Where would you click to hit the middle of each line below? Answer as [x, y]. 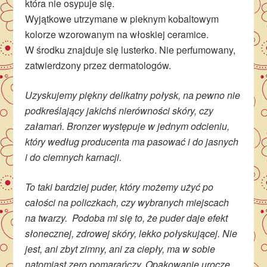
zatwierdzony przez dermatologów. [98, 66]
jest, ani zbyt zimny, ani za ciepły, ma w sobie [120, 249]
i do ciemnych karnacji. [75, 157]
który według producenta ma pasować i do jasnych [132, 142]
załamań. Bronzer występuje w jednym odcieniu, [128, 126]
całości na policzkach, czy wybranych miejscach [127, 203]
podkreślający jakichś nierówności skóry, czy [119, 111]
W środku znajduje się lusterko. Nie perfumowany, [131, 50]
